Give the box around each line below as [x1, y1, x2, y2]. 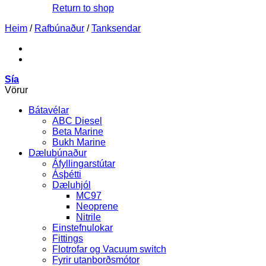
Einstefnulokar [52, 223, 113, 233]
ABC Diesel [52, 116, 102, 126]
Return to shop [52, 3, 114, 13]
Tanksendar [91, 23, 141, 33]
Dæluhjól [52, 180, 91, 190]
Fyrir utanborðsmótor [52, 255, 140, 265]
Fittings [52, 233, 83, 243]
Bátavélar [28, 105, 69, 115]
